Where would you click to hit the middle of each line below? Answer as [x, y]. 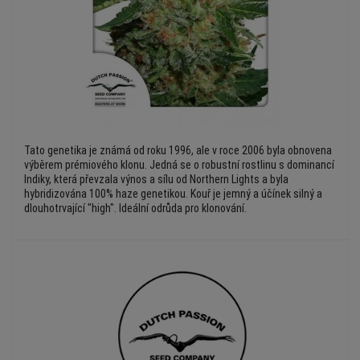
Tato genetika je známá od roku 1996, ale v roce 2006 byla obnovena [178, 150]
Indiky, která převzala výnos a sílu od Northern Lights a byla [156, 179]
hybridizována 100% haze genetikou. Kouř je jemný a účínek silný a [173, 194]
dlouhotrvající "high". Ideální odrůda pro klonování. [135, 208]
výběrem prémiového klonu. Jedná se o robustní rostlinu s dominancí [179, 165]
